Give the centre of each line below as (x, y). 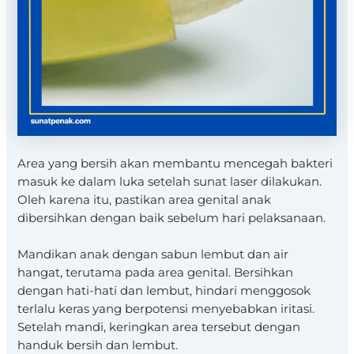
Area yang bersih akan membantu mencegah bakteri (175, 163)
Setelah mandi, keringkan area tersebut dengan (159, 327)
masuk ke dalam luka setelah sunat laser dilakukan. (170, 181)
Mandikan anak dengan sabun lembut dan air (153, 254)
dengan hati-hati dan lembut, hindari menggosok (164, 290)
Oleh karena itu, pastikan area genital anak (145, 200)
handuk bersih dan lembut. (98, 345)
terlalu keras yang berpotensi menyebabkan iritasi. (166, 309)
